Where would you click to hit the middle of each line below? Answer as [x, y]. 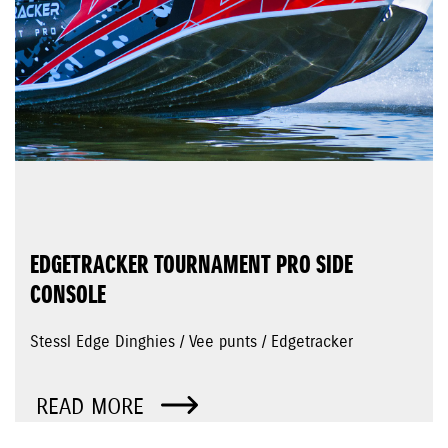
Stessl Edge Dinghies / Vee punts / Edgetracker [191, 342]
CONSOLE [68, 296]
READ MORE [93, 407]
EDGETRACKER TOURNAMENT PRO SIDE [191, 266]
